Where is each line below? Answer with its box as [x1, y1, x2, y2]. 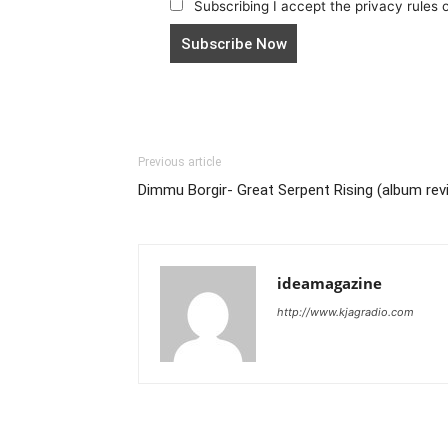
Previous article [138, 154, 221, 169]
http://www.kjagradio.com [277, 304, 414, 319]
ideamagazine [277, 272, 382, 293]
